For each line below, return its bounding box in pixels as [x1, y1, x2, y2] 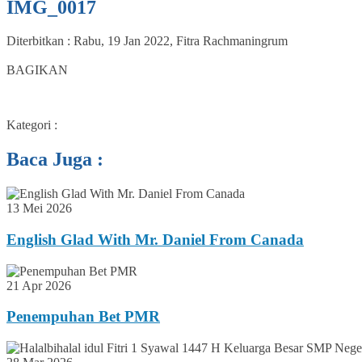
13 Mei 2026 [6, 201, 72, 216]
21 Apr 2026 [6, 278, 71, 293]
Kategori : [6, 118, 57, 133]
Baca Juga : [6, 149, 103, 170]
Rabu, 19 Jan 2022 [74, 34, 170, 48]
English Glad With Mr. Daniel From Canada [6, 230, 304, 248]
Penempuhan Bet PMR [6, 308, 160, 326]
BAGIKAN [6, 63, 68, 78]
